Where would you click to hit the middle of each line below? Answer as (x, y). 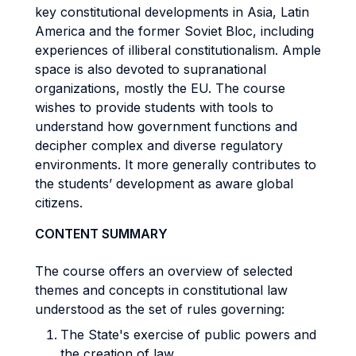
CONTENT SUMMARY (101, 234)
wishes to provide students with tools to (154, 107)
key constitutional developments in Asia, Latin (172, 12)
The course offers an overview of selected (164, 271)
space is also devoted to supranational (151, 69)
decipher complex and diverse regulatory (159, 145)
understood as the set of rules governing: (160, 309)
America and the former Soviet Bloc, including (174, 31)
